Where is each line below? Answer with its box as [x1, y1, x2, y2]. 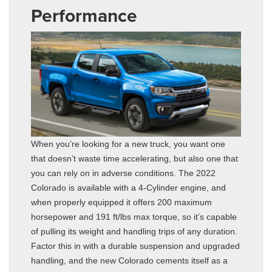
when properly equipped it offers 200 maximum [31, 197, 212, 207]
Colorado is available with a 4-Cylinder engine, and [31, 183, 226, 192]
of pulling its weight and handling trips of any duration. [31, 226, 237, 236]
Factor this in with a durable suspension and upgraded [31, 241, 240, 251]
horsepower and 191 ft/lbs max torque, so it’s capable [31, 212, 237, 222]
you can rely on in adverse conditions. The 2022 [31, 168, 216, 178]
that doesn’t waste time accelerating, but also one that [31, 154, 238, 163]
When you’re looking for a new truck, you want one [31, 139, 225, 149]
